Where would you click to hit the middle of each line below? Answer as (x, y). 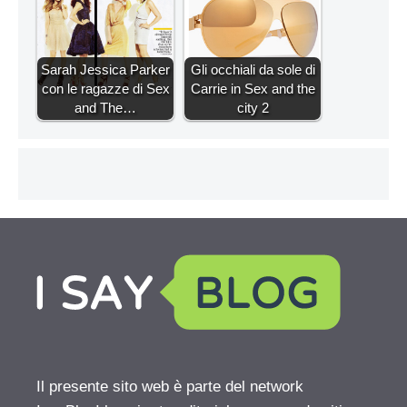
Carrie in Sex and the (253, 89)
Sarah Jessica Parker (105, 70)
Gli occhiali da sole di (253, 70)
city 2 (253, 108)
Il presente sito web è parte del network (170, 387)
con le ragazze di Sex (105, 89)
